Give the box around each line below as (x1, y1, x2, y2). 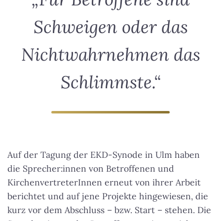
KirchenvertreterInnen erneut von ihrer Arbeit (7, 177, 201, 188)
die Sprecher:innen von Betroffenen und (7, 163, 174, 175)
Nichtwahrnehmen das (21, 43, 200, 66)
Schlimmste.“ (60, 71, 161, 94)
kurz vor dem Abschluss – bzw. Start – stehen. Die (7, 204, 211, 216)
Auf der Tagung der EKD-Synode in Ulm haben (7, 149, 200, 161)
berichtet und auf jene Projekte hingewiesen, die (7, 190, 208, 202)
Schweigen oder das (33, 16, 188, 38)
